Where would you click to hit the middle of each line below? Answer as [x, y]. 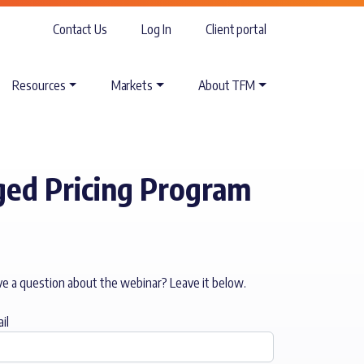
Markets [132, 85]
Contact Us [80, 29]
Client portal [236, 29]
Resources [39, 85]
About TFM [227, 85]
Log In [156, 29]
